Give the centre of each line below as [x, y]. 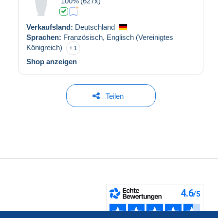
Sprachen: [45, 37]
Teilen [115, 96]
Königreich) [44, 47]
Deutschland [95, 27]
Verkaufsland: [51, 27]
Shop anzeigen [52, 61]
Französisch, [85, 37]
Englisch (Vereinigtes [140, 37]
